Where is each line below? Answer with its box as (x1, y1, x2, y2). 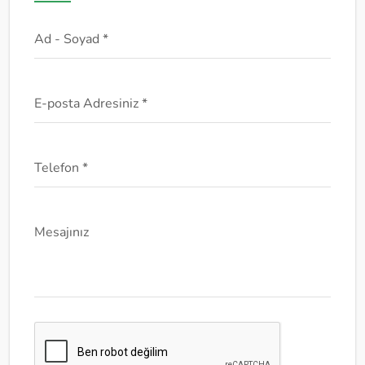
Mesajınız (34, 223, 89, 241)
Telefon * (34, 158, 88, 177)
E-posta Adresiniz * (34, 94, 147, 112)
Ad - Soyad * (34, 29, 108, 48)
